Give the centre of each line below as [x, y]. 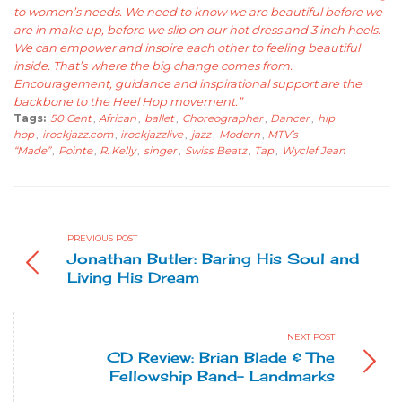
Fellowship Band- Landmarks [222, 376]
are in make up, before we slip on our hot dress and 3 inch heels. [197, 29]
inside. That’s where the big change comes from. [153, 65]
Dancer [290, 118]
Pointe [75, 150]
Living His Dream [133, 277]
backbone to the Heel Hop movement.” [128, 101]
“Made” [32, 150]
